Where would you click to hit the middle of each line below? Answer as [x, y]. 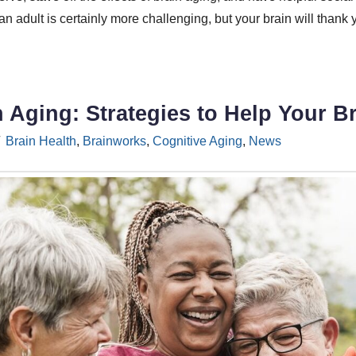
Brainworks [114, 141]
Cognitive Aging [197, 141]
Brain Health [41, 141]
